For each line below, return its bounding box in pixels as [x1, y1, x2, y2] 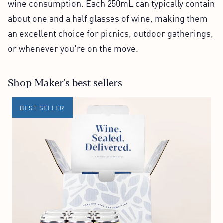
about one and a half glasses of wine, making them [8, 11, 208, 24]
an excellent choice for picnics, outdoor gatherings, [8, 26, 213, 39]
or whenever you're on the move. [8, 41, 138, 54]
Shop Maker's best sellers [8, 74, 122, 89]
